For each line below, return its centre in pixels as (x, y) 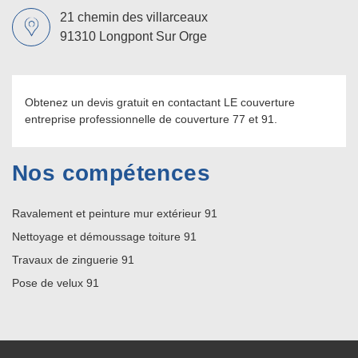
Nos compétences (111, 173)
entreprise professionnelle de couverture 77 (135, 119)
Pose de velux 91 (56, 282)
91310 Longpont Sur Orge (133, 36)
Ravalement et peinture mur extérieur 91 (115, 213)
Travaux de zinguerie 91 (73, 259)
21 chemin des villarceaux (134, 17)
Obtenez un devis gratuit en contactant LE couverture (160, 102)
